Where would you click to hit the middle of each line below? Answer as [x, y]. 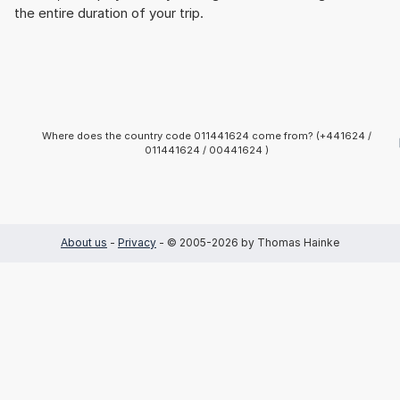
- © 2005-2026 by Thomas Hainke [248, 243]
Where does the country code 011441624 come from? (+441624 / [206, 135]
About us [84, 243]
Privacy [137, 243]
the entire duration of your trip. [109, 12]
